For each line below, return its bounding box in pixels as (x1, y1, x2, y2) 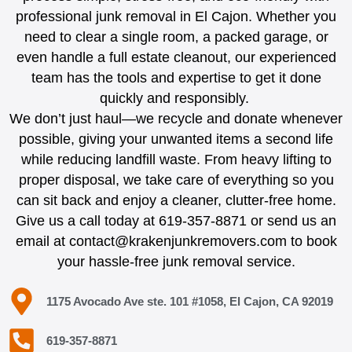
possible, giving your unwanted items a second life (19, 131, 333, 148)
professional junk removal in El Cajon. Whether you (16, 9, 336, 25)
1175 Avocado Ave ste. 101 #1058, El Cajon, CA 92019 (46, 294, 333, 308)
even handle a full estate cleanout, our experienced (16, 49, 336, 66)
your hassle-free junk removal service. (57, 254, 295, 270)
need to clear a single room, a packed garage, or (24, 29, 328, 46)
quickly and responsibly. (99, 90, 253, 107)
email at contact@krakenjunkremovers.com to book (15, 233, 337, 250)
